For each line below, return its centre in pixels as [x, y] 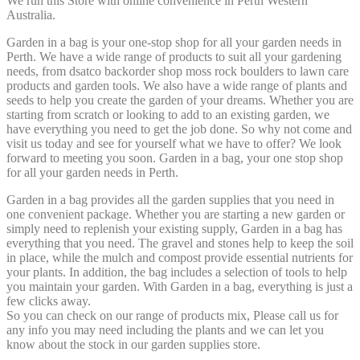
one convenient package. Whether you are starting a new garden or [176, 214]
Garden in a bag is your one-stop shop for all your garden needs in [174, 42]
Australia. [31, 14]
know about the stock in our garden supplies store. [133, 344]
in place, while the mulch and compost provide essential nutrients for [180, 257]
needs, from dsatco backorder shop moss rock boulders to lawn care [178, 71]
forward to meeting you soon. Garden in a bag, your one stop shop [175, 157]
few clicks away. [49, 301]
